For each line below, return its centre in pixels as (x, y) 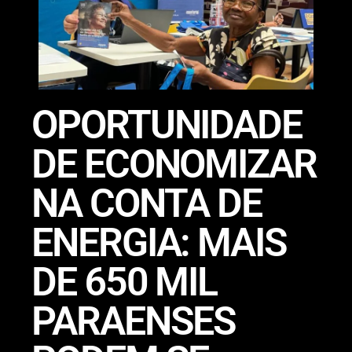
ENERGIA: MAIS (159, 242)
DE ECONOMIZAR (174, 164)
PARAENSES (134, 321)
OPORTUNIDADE (167, 125)
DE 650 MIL (125, 282)
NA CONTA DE (147, 203)
